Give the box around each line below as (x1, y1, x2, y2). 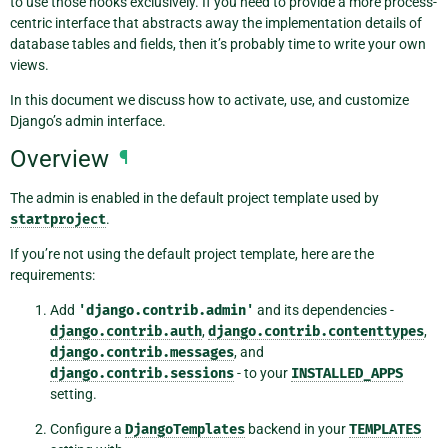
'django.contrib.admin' (78, 302, 254, 320)
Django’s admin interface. (10, 112, 166, 129)
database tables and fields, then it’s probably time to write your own (10, 35, 426, 52)
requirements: (10, 267, 95, 284)
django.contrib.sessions (50, 365, 234, 383)
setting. (50, 386, 97, 403)
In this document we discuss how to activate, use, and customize (10, 91, 409, 108)
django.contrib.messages (50, 344, 234, 362)
